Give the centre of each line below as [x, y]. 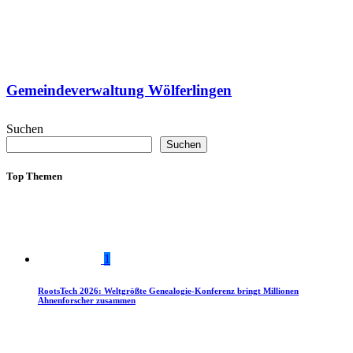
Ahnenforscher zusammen [87, 300]
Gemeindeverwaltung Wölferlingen [119, 90]
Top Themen [34, 176]
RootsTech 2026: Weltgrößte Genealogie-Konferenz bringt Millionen [168, 290]
